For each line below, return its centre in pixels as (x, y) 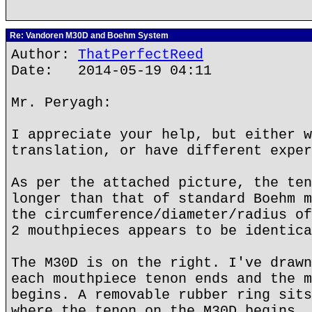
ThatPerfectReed (141, 55)
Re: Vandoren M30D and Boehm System (88, 36)
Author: (45, 55)
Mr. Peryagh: (61, 103)
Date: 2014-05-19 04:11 (111, 71)
